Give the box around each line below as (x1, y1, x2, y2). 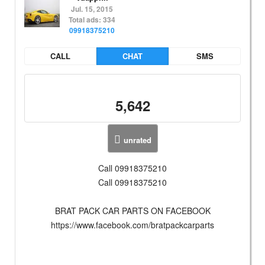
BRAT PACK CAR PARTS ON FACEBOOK (54, 205, 211, 217)
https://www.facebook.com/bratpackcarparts (51, 219, 214, 231)
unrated (123, 134, 151, 146)
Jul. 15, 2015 (71, 4, 113, 15)
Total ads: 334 (69, 14, 115, 25)
